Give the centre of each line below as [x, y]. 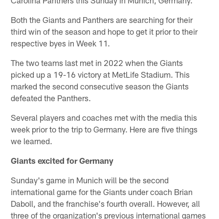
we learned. [32, 141]
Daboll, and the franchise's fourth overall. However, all [106, 203]
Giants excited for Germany [62, 160]
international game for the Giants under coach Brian [102, 191]
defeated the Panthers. [51, 98]
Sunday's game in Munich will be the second [90, 180]
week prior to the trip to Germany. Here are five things [104, 129]
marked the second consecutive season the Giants [100, 86]
